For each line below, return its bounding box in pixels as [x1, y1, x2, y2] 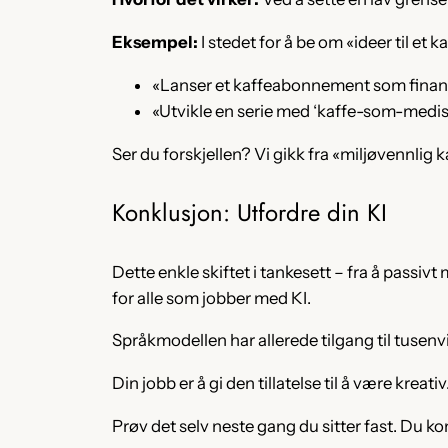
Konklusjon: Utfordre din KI [112, 194, 387, 230]
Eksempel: [112, 32, 198, 53]
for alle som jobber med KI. [112, 287, 311, 308]
